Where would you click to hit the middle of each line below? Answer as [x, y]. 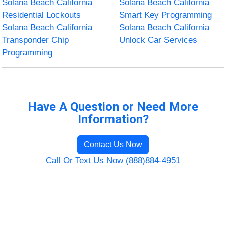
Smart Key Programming [165, 15]
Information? [113, 119]
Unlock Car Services [158, 40]
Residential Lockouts [42, 15]
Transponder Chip [36, 40]
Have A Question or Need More [113, 107]
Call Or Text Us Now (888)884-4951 [113, 160]
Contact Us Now [113, 144]
